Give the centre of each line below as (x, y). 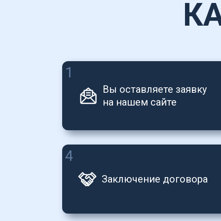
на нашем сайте (140, 102)
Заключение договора (155, 179)
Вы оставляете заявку (155, 90)
